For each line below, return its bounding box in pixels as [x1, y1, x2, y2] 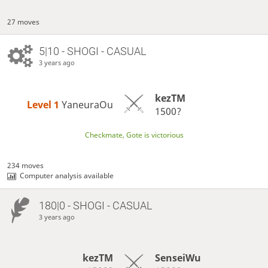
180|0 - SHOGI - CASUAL [38, 199, 152, 212]
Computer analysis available [20, 170, 114, 181]
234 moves [7, 160, 44, 171]
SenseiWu [154, 251, 201, 264]
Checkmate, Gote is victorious [84, 130, 184, 141]
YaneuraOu [62, 98, 114, 111]
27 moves [7, 16, 40, 27]
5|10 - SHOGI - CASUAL [38, 44, 146, 57]
